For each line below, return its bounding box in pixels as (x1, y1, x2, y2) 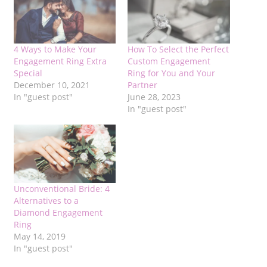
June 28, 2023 (128, 91, 181, 103)
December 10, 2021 (13, 79, 90, 91)
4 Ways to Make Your (13, 44, 97, 55)
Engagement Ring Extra (13, 55, 107, 67)
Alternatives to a (13, 195, 79, 207)
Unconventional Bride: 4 (13, 183, 110, 195)
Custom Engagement (128, 55, 210, 67)
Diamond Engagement (13, 207, 103, 219)
